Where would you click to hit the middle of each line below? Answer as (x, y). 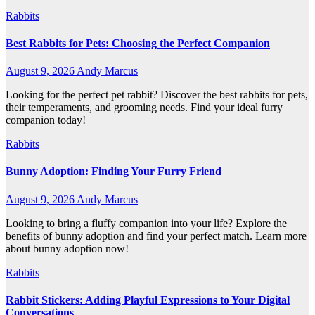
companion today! (46, 120)
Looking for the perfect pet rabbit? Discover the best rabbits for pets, (157, 95)
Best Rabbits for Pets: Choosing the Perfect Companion (138, 43)
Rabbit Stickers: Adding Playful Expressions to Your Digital (148, 300)
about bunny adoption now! (67, 248)
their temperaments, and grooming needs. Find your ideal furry (144, 108)
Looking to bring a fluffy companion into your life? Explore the (146, 223)
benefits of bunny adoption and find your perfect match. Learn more (156, 236)
